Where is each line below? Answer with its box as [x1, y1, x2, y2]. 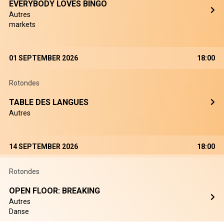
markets [9, 20, 35, 28]
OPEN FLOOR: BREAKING [9, 186, 100, 195]
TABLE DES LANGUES [9, 97, 88, 107]
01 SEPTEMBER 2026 [9, 54, 78, 62]
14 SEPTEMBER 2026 [9, 142, 78, 150]
